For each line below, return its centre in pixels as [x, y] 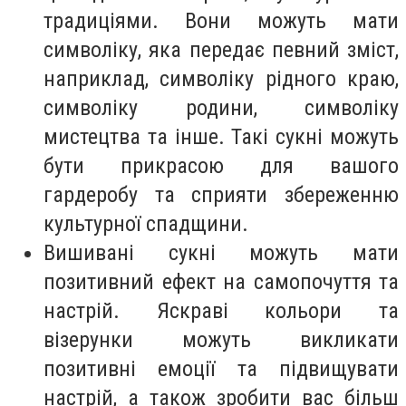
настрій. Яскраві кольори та [221, 311]
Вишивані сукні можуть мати [221, 253]
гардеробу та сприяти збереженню [221, 195]
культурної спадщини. [146, 224]
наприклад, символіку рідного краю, [221, 79]
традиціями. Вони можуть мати [221, 21]
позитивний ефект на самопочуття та [221, 282]
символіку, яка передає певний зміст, [221, 50]
